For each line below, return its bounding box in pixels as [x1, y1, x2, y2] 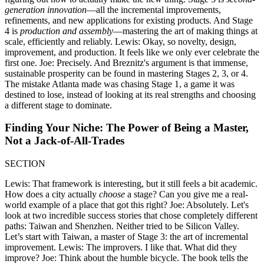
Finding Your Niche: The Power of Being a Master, [5, 121, 249, 134]
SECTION [5, 159, 45, 169]
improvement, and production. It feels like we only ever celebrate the [5, 47, 259, 57]
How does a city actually [5, 189, 99, 200]
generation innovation [5, 4, 87, 15]
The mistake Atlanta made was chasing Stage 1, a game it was [5, 78, 235, 89]
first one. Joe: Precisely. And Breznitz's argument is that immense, [5, 57, 248, 68]
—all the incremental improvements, [87, 4, 221, 15]
